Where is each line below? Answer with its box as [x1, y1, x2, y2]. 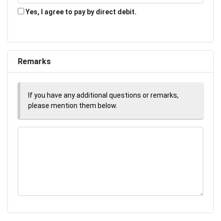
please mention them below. [28, 101, 117, 110]
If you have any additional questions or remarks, [28, 91, 179, 99]
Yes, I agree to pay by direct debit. [24, 7, 137, 16]
